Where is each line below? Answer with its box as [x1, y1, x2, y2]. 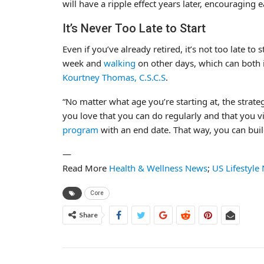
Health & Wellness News [109, 161, 207, 174]
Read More [62, 161, 109, 174]
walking [104, 57, 136, 69]
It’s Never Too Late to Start [62, 21, 206, 35]
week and [62, 57, 104, 69]
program [62, 123, 98, 136]
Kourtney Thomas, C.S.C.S [62, 71, 166, 83]
